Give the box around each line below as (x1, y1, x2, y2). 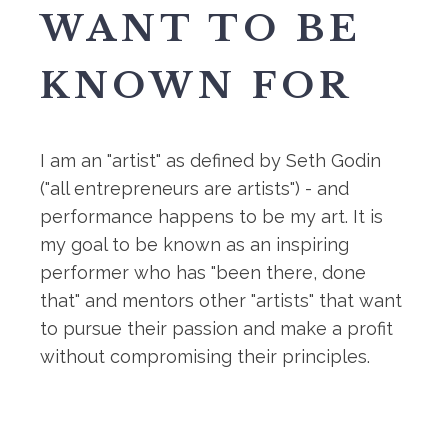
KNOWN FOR (40, 63, 353, 108)
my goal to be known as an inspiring (40, 234, 349, 255)
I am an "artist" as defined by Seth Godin (40, 150, 381, 171)
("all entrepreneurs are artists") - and (40, 178, 349, 199)
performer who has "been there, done (40, 262, 366, 283)
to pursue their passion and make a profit (40, 318, 393, 339)
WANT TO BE (40, 6, 362, 51)
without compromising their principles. (40, 346, 370, 367)
